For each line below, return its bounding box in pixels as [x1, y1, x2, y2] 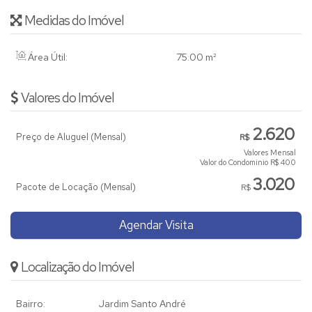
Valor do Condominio [200, 157, 268, 168]
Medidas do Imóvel [24, 12, 124, 30]
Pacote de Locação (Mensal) [16, 181, 136, 194]
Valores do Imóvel [21, 89, 114, 107]
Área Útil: [26, 51, 68, 64]
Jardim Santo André [99, 297, 186, 311]
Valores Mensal [244, 148, 296, 158]
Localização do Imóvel [21, 258, 134, 276]
